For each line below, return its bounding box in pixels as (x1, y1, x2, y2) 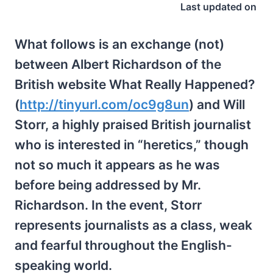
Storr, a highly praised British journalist (15, 117, 251, 132)
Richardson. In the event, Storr (15, 197, 202, 213)
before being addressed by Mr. (15, 177, 201, 193)
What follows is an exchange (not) (15, 37, 224, 52)
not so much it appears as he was (15, 157, 220, 172)
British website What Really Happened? (15, 77, 255, 92)
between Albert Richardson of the (15, 57, 221, 72)
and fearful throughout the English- (15, 238, 232, 253)
